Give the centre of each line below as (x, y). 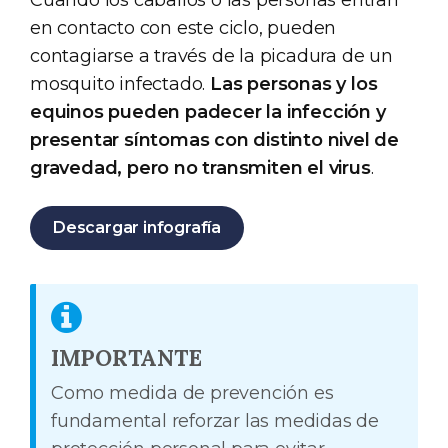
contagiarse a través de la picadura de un (211, 55)
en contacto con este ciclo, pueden (183, 27)
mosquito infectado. (120, 83)
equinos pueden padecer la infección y (208, 111)
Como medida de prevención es (192, 393)
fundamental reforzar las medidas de (215, 421)
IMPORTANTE (126, 358)
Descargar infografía (137, 227)
